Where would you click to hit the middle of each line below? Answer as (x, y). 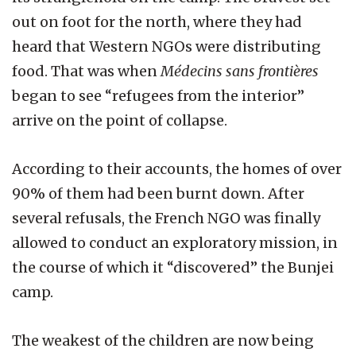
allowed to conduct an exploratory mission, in (175, 242)
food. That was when (86, 71)
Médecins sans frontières (240, 71)
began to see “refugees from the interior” (158, 95)
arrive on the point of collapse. (120, 120)
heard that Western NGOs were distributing (166, 46)
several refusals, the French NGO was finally (166, 218)
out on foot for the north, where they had (157, 21)
